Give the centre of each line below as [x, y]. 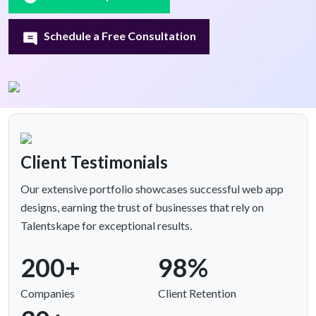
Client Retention [197, 293]
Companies [48, 293]
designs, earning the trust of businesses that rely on [142, 207]
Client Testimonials [94, 162]
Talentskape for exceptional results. [106, 226]
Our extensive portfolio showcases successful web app [152, 189]
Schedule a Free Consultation [120, 36]
